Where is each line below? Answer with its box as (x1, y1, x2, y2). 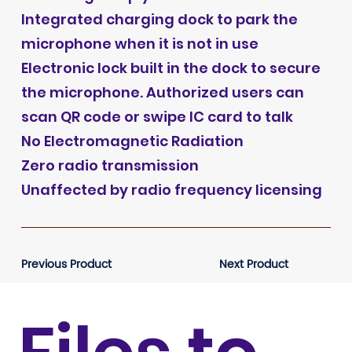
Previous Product (20, 255, 112, 273)
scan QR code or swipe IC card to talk (20, 107, 293, 127)
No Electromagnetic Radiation (20, 131, 244, 152)
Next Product (219, 255, 289, 273)
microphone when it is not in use (20, 34, 258, 54)
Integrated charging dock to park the (20, 9, 298, 30)
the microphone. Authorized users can (20, 82, 304, 103)
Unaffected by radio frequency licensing (20, 180, 322, 200)
